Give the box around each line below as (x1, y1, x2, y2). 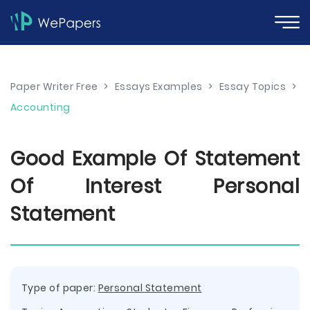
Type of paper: (21, 281, 98, 295)
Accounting (10, 100, 71, 114)
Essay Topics (219, 80, 286, 93)
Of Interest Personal (10, 173, 300, 200)
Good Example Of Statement (10, 145, 300, 172)
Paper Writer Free (10, 80, 98, 93)
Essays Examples (114, 80, 203, 93)
